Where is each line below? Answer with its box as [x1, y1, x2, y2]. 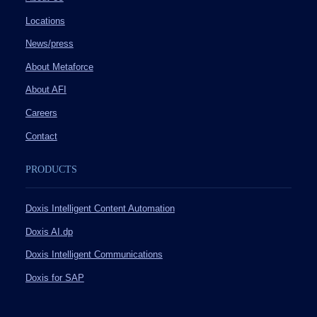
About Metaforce [25, 62, 93, 72]
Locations [25, 16, 65, 26]
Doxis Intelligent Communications [25, 250, 163, 260]
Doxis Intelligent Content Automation [25, 204, 175, 214]
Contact [25, 131, 57, 142]
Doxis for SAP [25, 272, 84, 283]
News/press [25, 39, 74, 50]
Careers [25, 108, 57, 118]
